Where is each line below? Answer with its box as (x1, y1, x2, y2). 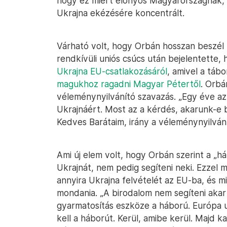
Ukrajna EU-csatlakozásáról (57, 66, 167, 77)
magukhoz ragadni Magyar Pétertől (57, 79, 201, 89)
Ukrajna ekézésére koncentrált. (57, 8, 184, 18)
